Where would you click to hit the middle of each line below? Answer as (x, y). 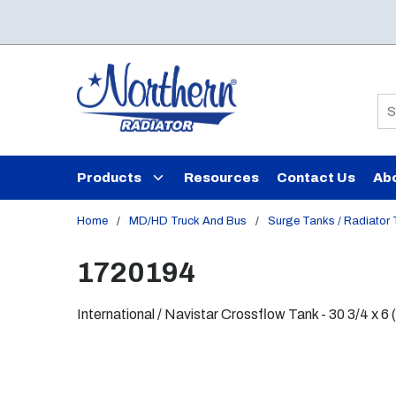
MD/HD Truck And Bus (188, 221)
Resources (221, 178)
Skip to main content (98, 23)
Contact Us (316, 178)
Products (109, 178)
